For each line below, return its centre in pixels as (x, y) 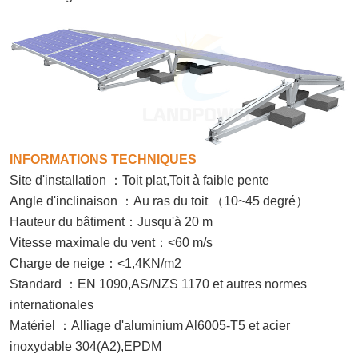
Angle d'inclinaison (65, 201)
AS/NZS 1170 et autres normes (219, 284)
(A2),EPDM (129, 346)
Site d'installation (60, 180)
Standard (37, 284)
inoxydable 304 (53, 346)
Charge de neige (57, 263)
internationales (52, 304)
